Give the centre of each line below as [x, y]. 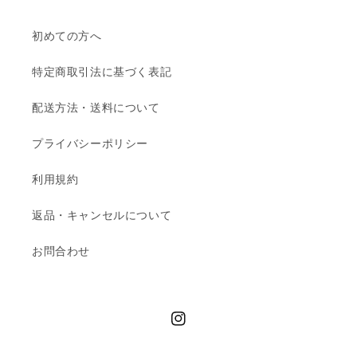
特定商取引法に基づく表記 [102, 72]
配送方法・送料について [96, 108]
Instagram [197, 327]
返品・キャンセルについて [102, 215]
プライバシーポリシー [90, 143]
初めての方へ [67, 36]
